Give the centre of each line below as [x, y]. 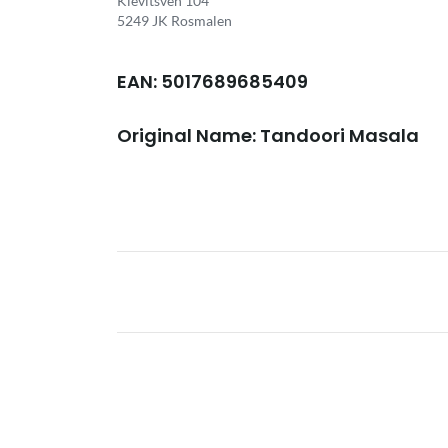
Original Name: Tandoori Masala [268, 135]
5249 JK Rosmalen [174, 20]
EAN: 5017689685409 [212, 81]
